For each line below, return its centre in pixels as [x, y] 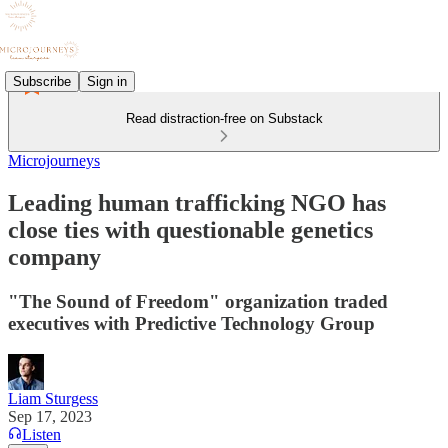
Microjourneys [54, 160]
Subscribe [42, 81]
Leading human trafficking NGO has [197, 202]
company [54, 256]
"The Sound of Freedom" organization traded [198, 301]
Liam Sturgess [53, 398]
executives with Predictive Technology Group [191, 323]
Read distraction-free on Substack [224, 118]
